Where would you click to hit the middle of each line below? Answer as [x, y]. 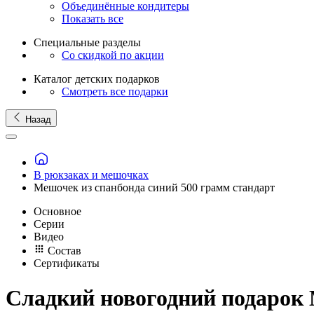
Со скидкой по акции [113, 55]
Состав [64, 251]
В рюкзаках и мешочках [91, 175]
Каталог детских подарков [97, 78]
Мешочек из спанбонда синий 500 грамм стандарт [154, 188]
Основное [57, 212]
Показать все [93, 18]
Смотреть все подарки [115, 91]
